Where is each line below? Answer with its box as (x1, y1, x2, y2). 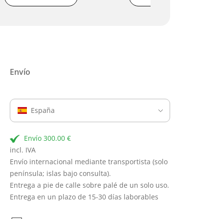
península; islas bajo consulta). (9, 168, 111, 178)
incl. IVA (9, 145, 36, 154)
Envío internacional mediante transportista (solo (9, 156, 168, 166)
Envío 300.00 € (23, 133, 71, 143)
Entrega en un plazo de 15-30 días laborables (9, 192, 160, 201)
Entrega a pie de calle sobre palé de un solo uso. (9, 180, 169, 190)
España (30, 105, 55, 115)
